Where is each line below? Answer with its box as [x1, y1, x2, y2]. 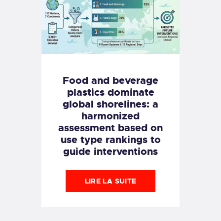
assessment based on [58, 121, 163, 135]
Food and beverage [63, 74, 158, 87]
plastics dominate [67, 86, 154, 99]
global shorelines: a [63, 98, 158, 111]
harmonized [81, 110, 140, 123]
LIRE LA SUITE [84, 177, 137, 186]
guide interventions [63, 145, 158, 158]
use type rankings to [60, 133, 161, 147]
